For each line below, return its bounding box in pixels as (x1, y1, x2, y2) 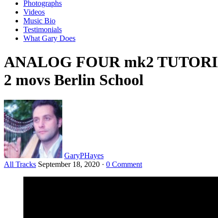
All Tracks (4, 160, 36, 168)
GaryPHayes (64, 151, 104, 160)
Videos (23, 7, 45, 16)
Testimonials (23, 25, 62, 34)
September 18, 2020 (38, 160, 100, 168)
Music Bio (23, 16, 55, 25)
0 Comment (106, 160, 142, 168)
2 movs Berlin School (4, 71, 144, 89)
